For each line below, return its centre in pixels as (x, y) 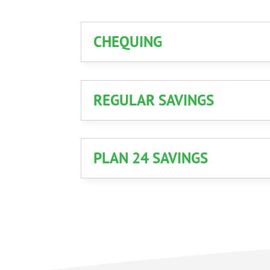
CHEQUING (128, 42)
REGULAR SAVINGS (154, 100)
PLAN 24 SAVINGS (151, 158)
